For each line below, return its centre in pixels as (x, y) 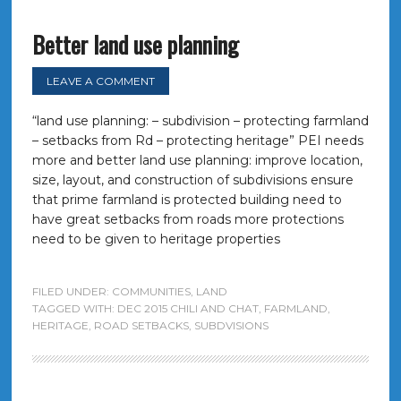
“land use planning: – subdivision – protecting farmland (200, 121)
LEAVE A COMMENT (100, 81)
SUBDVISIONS (231, 325)
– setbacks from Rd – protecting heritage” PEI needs (197, 141)
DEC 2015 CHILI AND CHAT (188, 308)
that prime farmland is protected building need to (187, 200)
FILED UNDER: (72, 291)
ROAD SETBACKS (141, 325)
